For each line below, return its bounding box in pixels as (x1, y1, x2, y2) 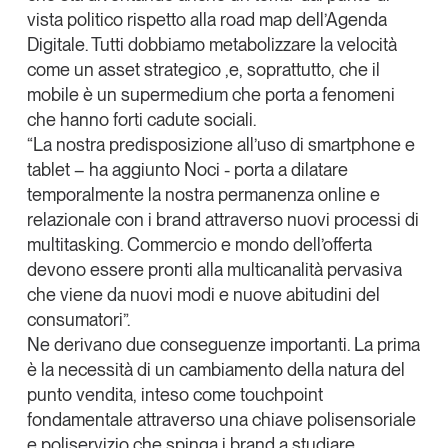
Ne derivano (26, 333, 126, 355)
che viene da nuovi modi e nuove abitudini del (26, 283, 380, 305)
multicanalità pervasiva (226, 258, 402, 280)
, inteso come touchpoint (132, 383, 323, 405)
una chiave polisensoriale (218, 408, 416, 430)
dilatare (290, 158, 348, 180)
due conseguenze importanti (125, 333, 347, 355)
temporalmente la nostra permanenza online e (26, 183, 380, 205)
